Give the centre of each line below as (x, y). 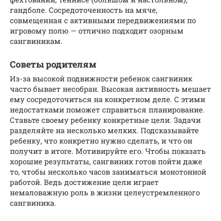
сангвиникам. (36, 41)
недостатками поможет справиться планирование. (107, 109)
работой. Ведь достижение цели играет (84, 182)
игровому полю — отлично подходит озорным (97, 30)
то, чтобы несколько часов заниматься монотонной (108, 171)
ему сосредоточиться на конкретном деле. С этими (108, 99)
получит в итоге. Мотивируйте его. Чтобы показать (108, 151)
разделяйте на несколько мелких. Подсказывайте (104, 130)
